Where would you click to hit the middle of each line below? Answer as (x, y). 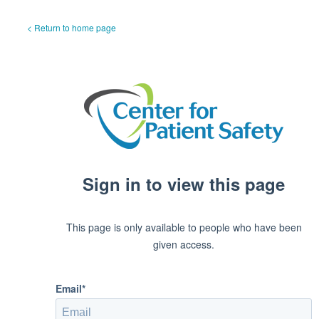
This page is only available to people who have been (184, 227)
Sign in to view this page (184, 183)
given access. (184, 244)
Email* (70, 288)
